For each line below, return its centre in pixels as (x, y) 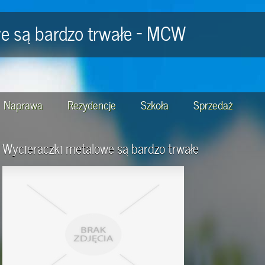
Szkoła (155, 104)
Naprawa (23, 104)
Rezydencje (92, 104)
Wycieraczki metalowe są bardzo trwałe (101, 148)
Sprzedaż (213, 104)
